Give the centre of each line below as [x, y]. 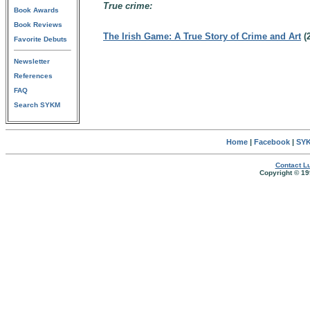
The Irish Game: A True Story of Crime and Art [202, 36]
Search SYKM [37, 105]
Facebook [272, 142]
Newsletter [32, 61]
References [33, 76]
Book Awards [36, 10]
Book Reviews [38, 25]
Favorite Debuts [40, 39]
